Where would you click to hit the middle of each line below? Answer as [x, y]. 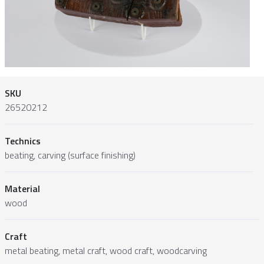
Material [22, 189]
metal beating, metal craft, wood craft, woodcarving [106, 251]
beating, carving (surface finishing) [70, 155]
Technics [23, 141]
